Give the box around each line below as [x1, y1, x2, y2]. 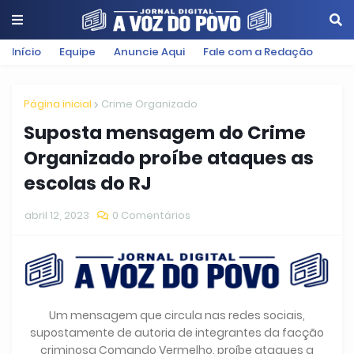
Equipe [59, 44, 96, 59]
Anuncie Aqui [114, 44, 185, 59]
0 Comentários [112, 208, 190, 223]
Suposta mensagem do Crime [24, 120, 306, 145]
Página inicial [24, 96, 92, 111]
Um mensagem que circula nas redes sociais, [49, 307, 305, 324]
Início [12, 44, 41, 59]
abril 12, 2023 [24, 208, 89, 223]
